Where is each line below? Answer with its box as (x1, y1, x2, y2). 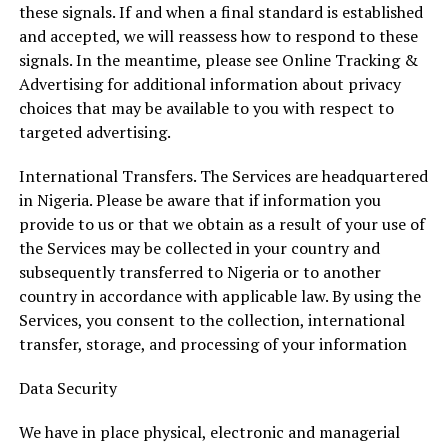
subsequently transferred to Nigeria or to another (18, 261, 381, 283)
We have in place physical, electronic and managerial (18, 421, 400, 443)
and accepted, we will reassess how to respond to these (18, 25, 418, 47)
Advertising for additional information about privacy (18, 73, 401, 95)
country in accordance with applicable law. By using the (18, 285, 421, 307)
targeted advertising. (18, 121, 171, 143)
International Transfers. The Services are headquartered (18, 165, 428, 187)
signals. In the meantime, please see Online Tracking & (18, 49, 418, 71)
